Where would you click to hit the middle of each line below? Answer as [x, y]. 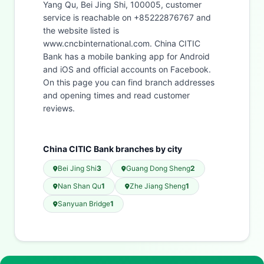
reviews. [59, 108]
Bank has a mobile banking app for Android [126, 56]
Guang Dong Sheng [158, 168]
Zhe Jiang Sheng [158, 186]
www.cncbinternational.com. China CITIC [122, 43]
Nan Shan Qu [80, 186]
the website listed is [81, 30]
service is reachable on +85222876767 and [127, 17]
